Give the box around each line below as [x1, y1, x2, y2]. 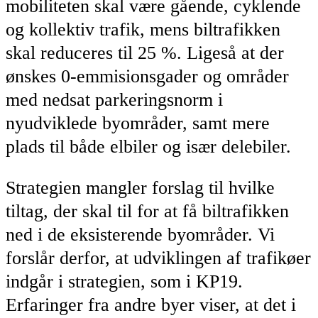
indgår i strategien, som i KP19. [6, 271, 243, 292]
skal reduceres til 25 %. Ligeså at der [6, 42, 284, 63]
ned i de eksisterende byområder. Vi [6, 224, 275, 246]
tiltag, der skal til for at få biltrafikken [6, 201, 289, 222]
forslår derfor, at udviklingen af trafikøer [6, 248, 311, 269]
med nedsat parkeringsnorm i [6, 89, 223, 110]
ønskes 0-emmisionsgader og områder [6, 65, 289, 87]
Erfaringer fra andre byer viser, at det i [6, 295, 296, 316]
